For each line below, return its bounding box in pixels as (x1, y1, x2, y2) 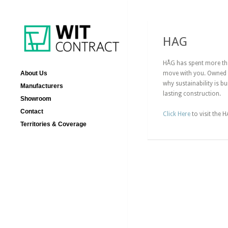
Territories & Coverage (20, 121, 87, 128)
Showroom (20, 95, 51, 102)
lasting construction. (163, 90, 221, 97)
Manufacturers (20, 82, 63, 90)
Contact (20, 108, 43, 115)
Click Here (163, 110, 190, 118)
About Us (20, 70, 47, 77)
